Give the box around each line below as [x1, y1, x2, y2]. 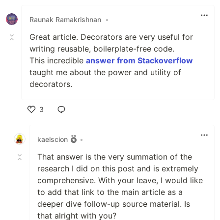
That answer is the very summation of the [37, 152, 192, 162]
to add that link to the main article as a [37, 187, 183, 197]
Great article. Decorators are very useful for [29, 32, 193, 42]
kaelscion [37, 135, 68, 143]
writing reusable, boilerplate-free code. [29, 44, 174, 54]
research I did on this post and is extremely [37, 164, 198, 174]
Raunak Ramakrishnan [29, 15, 101, 24]
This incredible [29, 55, 86, 66]
